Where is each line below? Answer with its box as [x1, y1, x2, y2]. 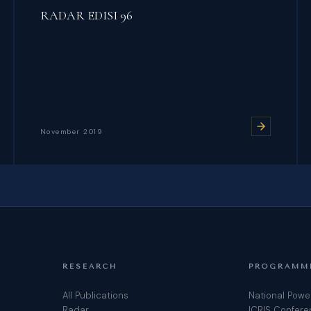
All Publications [62, 289, 128, 301]
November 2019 [40, 127, 103, 136]
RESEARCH [62, 262, 117, 271]
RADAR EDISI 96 [40, 8, 133, 23]
